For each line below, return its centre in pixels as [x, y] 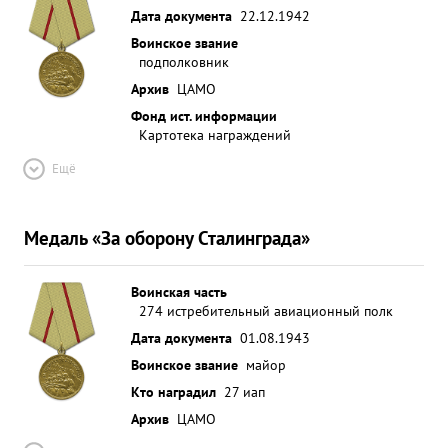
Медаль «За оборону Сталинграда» [167, 237]
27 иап [244, 391]
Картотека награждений [215, 134]
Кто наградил [173, 391]
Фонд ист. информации [204, 115]
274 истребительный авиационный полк [266, 310]
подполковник [184, 61]
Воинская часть [179, 291]
